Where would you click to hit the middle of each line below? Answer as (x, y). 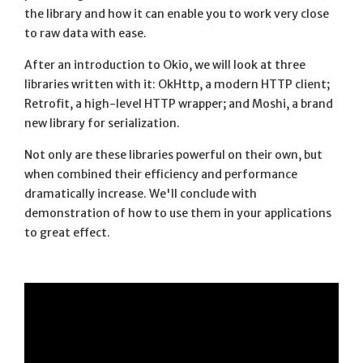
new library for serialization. (102, 123)
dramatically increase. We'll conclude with (141, 194)
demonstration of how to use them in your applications (178, 213)
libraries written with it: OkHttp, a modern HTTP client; (177, 84)
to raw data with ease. (85, 33)
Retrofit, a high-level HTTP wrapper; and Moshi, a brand (179, 104)
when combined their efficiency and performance (161, 174)
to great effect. (67, 233)
